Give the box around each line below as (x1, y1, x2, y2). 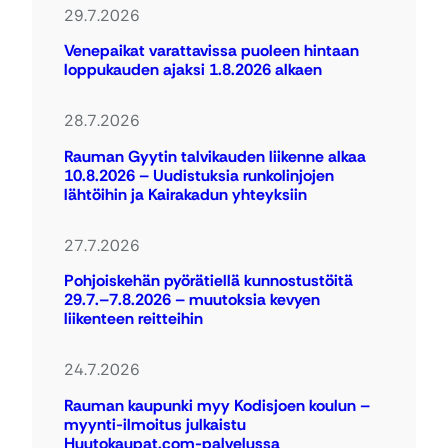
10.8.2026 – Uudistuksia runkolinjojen (64, 164, 334, 186)
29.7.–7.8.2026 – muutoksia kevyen (64, 289, 320, 311)
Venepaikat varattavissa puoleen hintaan (64, 40, 359, 62)
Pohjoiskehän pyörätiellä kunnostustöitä (64, 270, 353, 292)
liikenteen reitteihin (64, 308, 203, 330)
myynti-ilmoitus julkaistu (64, 413, 246, 435)
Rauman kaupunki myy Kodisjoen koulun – (64, 394, 370, 416)
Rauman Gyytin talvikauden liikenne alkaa (64, 145, 366, 167)
